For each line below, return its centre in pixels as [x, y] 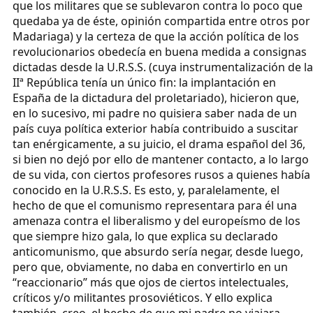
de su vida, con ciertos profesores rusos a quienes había [161, 174]
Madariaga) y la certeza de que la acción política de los [156, 36]
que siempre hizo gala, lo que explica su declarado [145, 236]
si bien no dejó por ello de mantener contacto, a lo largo [161, 159]
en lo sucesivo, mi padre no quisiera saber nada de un [155, 113]
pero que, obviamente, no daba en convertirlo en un [150, 267]
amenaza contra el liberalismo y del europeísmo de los [156, 220]
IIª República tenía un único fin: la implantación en [144, 82]
